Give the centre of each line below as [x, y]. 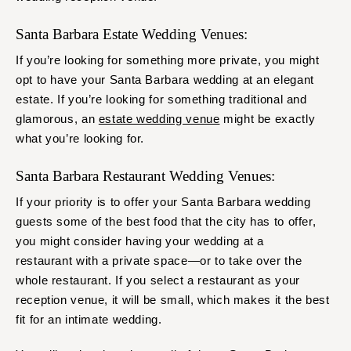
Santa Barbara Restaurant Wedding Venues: [147, 176]
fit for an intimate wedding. [89, 320]
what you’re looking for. [82, 139]
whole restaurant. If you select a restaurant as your [158, 280]
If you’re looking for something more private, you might [168, 60]
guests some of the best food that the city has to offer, [166, 222]
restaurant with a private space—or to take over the [159, 261]
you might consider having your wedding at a [140, 241]
